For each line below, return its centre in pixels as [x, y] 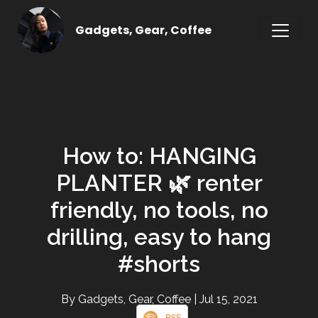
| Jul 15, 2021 [225, 299]
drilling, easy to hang [159, 236]
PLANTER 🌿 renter [159, 182]
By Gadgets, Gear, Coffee [127, 299]
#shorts [159, 263]
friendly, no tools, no [159, 209]
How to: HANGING [159, 155]
